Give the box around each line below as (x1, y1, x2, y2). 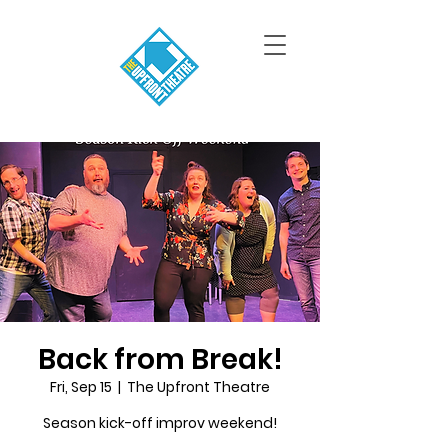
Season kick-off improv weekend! (43, 413, 277, 433)
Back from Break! (37, 340, 283, 379)
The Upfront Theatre (127, 377, 270, 397)
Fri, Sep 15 (50, 377, 112, 397)
